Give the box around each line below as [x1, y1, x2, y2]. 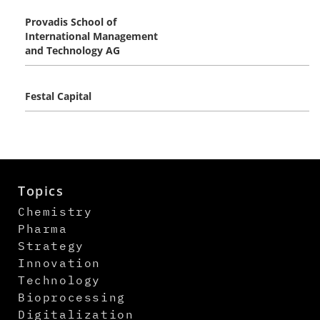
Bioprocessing [18, 290, 126, 305]
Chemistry [18, 204, 93, 219]
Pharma [18, 221, 68, 236]
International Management [25, 29, 158, 44]
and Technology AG [25, 44, 120, 58]
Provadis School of [25, 15, 116, 29]
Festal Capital [25, 89, 91, 104]
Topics [18, 182, 64, 200]
